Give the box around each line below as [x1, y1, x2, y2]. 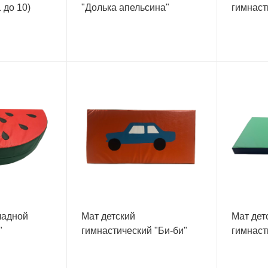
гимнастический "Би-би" [81, 225, 187, 236]
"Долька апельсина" [81, 2, 169, 13]
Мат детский [81, 211, 135, 221]
